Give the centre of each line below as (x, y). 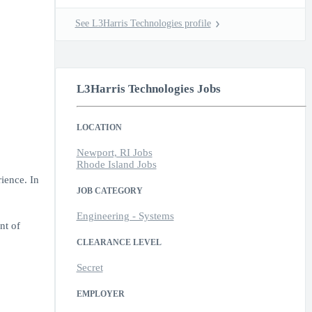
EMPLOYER (100, 294)
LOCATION (99, 128)
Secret (89, 268)
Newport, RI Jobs (114, 153)
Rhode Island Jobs (116, 165)
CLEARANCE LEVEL (119, 243)
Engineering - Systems (125, 216)
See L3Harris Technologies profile (143, 24)
